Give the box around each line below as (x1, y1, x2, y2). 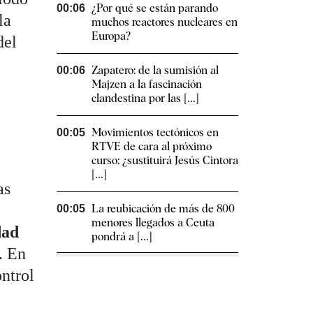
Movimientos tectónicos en (92, 126, 219, 140)
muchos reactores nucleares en (92, 15, 238, 29)
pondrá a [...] (92, 230, 152, 244)
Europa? (92, 29, 131, 43)
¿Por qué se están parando (92, 1, 218, 15)
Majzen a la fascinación (92, 78, 202, 92)
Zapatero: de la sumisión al (92, 64, 219, 78)
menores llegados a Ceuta (92, 216, 214, 230)
